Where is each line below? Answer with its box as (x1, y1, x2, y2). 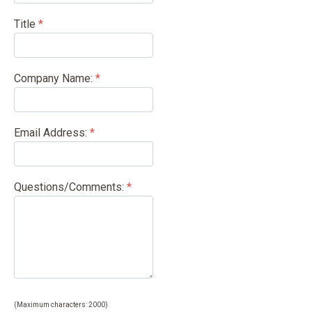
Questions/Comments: (14, 180, 124, 194)
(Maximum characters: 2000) (14, 301, 108, 309)
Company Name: (14, 72, 93, 85)
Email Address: (14, 126, 87, 139)
